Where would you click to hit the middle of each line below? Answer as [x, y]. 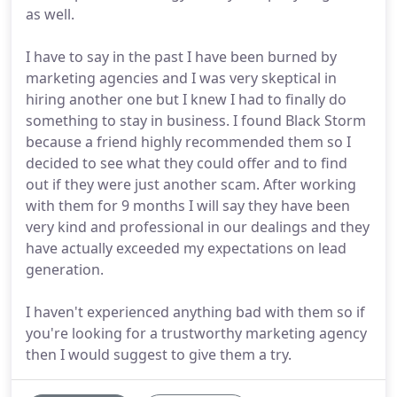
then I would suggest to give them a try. [159, 354]
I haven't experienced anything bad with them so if [195, 312]
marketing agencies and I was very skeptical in [181, 78]
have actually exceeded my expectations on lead [186, 248]
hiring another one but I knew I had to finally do [186, 99]
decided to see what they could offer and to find [187, 163]
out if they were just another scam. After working [191, 184]
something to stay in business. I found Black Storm [196, 121]
